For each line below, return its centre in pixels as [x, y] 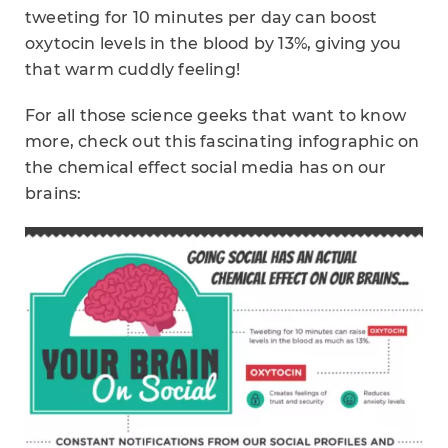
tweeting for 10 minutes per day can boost [201, 17]
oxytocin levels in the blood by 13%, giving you [213, 43]
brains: [53, 193]
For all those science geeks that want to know [216, 115]
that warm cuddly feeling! [132, 69]
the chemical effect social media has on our [206, 167]
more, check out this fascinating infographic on [222, 141]
